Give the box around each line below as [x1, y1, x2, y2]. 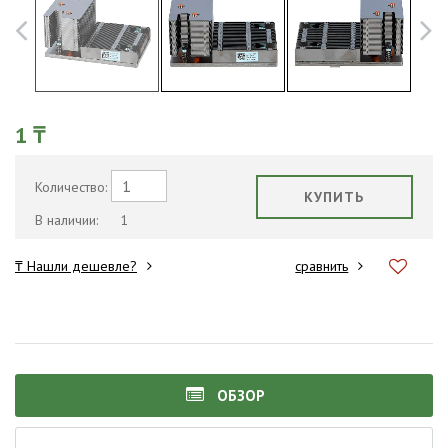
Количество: [35, 177, 107, 196]
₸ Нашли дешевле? [15, 257, 137, 276]
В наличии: [35, 210, 102, 229]
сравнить [295, 257, 349, 276]
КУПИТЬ [304, 187, 365, 206]
